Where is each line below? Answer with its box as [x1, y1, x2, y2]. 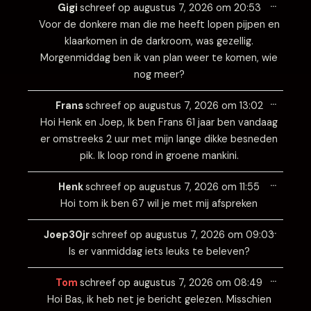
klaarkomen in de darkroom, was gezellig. [65, 35, 253, 48]
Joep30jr [44, 228, 92, 242]
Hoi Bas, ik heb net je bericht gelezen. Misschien [47, 293, 271, 306]
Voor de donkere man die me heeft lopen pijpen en [38, 18, 280, 31]
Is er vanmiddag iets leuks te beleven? [68, 245, 250, 258]
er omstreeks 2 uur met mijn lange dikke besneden [40, 133, 278, 146]
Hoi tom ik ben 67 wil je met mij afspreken [60, 197, 258, 210]
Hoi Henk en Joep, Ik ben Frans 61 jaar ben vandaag [40, 116, 278, 129]
